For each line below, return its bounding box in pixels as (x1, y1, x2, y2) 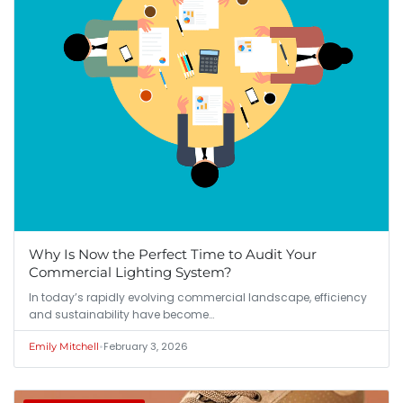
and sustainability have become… (29, 306, 214, 322)
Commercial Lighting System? (29, 263, 232, 281)
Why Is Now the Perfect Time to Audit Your (29, 245, 317, 263)
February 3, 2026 (103, 338, 188, 354)
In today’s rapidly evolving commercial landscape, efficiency (29, 289, 367, 305)
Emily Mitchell (29, 339, 99, 353)
